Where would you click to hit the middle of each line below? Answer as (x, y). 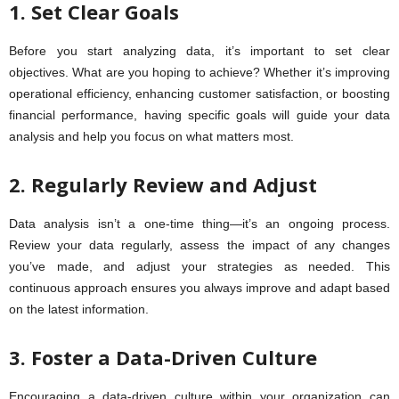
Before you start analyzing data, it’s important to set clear (199, 51)
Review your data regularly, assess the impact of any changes (199, 245)
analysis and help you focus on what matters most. (151, 137)
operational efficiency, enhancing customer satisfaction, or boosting (199, 94)
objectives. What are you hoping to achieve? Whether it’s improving (199, 73)
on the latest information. (79, 309)
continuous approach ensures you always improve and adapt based (199, 288)
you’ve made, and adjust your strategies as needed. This (199, 267)
